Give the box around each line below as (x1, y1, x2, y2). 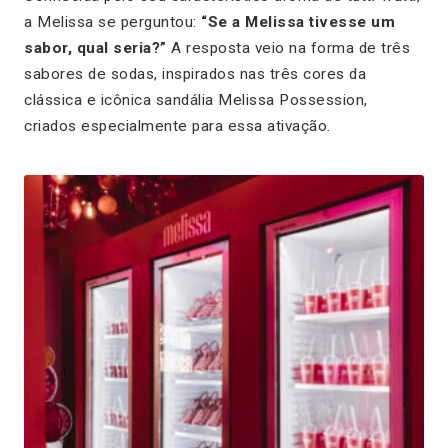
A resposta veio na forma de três (166, 38, 410, 57)
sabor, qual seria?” (24, 38, 167, 57)
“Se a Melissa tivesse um (201, 12, 395, 31)
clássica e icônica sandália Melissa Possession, (24, 90, 368, 109)
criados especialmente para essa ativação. (24, 116, 331, 135)
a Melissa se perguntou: (24, 12, 201, 31)
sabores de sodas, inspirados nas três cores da (24, 64, 366, 83)
